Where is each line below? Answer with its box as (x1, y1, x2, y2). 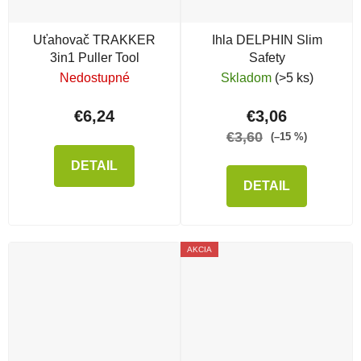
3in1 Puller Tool (49, 50, 139, 64)
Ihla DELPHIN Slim (211, 32, 322, 47)
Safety (248, 50, 285, 64)
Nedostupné (59, 70, 130, 85)
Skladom (220, 70, 275, 85)
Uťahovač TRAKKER (33, 32, 156, 47)
